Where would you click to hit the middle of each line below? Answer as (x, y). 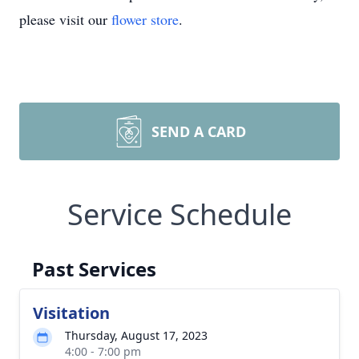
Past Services (94, 269)
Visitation (71, 313)
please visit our (65, 19)
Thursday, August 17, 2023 (136, 335)
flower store (145, 19)
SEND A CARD (199, 131)
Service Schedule (179, 214)
